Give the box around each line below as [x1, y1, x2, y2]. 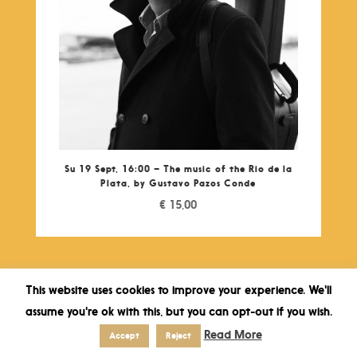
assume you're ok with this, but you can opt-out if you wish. [25, 304, 332, 319]
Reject [165, 330, 191, 341]
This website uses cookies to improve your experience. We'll [25, 282, 331, 298]
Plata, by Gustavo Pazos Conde [100, 177, 257, 190]
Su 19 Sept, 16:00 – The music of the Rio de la [64, 163, 292, 175]
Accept [108, 330, 139, 341]
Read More [203, 327, 262, 342]
